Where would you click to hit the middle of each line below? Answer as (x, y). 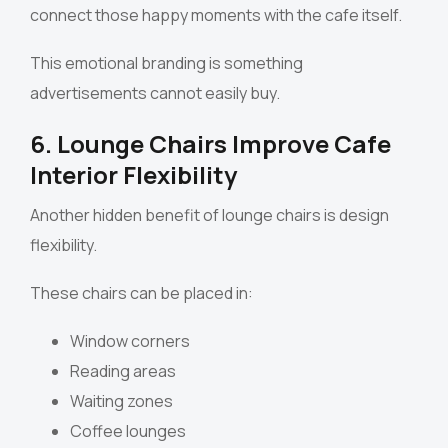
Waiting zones (121, 401)
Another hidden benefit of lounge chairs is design (209, 215)
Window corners (130, 341)
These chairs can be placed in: (141, 293)
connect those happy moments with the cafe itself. (216, 15)
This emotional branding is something (166, 63)
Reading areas (123, 371)
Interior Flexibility (133, 175)
